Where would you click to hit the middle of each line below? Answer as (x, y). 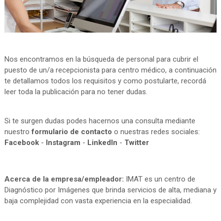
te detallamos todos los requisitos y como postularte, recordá (105, 81)
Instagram (63, 143)
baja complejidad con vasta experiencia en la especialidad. (98, 201)
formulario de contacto (72, 132)
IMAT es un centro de (159, 179)
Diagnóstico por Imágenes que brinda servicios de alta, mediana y (110, 190)
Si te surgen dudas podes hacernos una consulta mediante (100, 121)
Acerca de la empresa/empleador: (64, 179)
